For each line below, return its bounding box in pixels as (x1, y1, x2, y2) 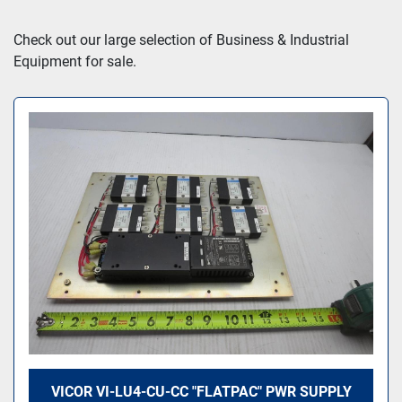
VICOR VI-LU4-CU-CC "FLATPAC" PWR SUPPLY (50, 382, 352, 400)
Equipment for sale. (13, 52, 136, 70)
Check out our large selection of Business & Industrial (13, 31, 349, 48)
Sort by (165, 20, 222, 42)
